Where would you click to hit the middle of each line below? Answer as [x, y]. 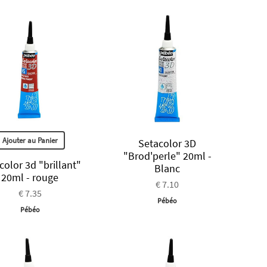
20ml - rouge [30, 178]
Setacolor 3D [167, 144]
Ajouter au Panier [30, 141]
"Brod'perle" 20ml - [167, 156]
